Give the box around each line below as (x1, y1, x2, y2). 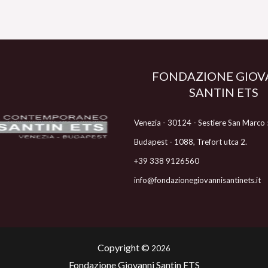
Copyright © (98, 242, 151, 254)
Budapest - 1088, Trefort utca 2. (134, 136, 247, 147)
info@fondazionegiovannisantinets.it (134, 175, 261, 185)
